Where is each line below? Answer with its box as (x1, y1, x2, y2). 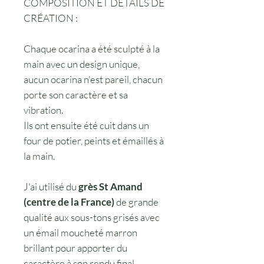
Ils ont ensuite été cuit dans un (24, 118, 149, 131)
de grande (114, 195, 159, 208)
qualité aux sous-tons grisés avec (24, 210, 160, 223)
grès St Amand (78, 180, 143, 193)
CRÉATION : (24, 11, 78, 24)
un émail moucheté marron (24, 226, 137, 239)
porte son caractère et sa (24, 88, 128, 101)
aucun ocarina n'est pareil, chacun (24, 72, 163, 85)
